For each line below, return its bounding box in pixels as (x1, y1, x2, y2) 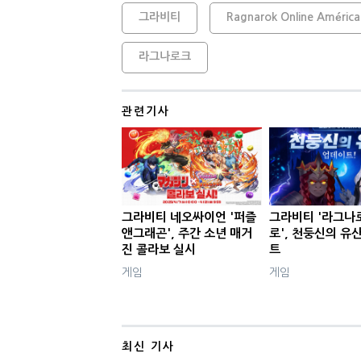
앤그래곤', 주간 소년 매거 (121, 227, 252, 240)
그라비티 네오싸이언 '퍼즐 (121, 211, 256, 224)
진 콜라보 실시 (121, 243, 196, 256)
